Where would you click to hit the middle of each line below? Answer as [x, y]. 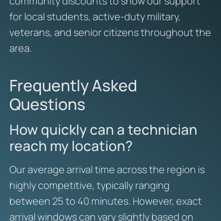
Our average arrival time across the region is [107, 169]
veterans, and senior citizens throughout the [110, 32]
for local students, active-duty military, [95, 16]
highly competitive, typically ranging [89, 185]
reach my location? [71, 145]
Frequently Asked [73, 85]
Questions [47, 104]
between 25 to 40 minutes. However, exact [105, 201]
